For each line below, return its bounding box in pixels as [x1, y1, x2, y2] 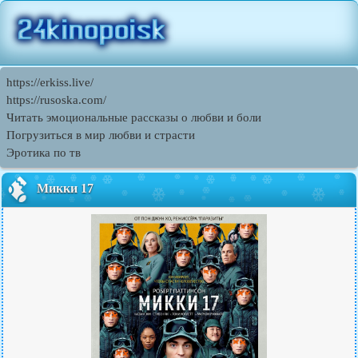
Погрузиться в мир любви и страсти [6, 129, 195, 141]
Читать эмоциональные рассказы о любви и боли [6, 111, 261, 124]
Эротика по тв [6, 146, 81, 159]
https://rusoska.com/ [6, 93, 106, 106]
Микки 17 [37, 181, 93, 196]
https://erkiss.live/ [6, 76, 93, 89]
